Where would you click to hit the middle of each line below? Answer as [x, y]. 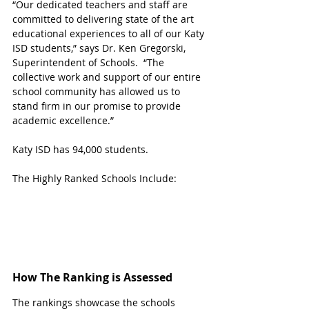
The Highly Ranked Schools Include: [94, 178]
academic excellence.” [63, 120]
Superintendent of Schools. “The [90, 62]
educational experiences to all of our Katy [110, 33]
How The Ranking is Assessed [92, 278]
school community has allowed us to [98, 91]
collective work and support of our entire [108, 77]
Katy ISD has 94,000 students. [82, 149]
